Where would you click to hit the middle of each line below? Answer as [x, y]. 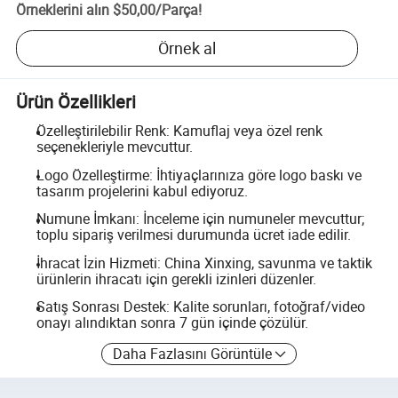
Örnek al [187, 48]
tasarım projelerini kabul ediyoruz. [142, 191]
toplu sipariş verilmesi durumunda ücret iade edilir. [193, 235]
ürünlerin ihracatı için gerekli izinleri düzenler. [176, 279]
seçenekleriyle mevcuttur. [114, 147]
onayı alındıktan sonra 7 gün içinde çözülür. [172, 323]
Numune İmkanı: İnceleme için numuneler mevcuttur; [200, 219]
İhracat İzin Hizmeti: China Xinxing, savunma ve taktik [204, 263]
